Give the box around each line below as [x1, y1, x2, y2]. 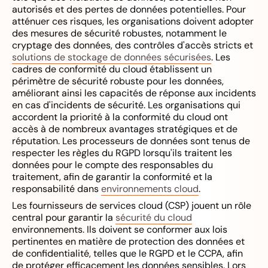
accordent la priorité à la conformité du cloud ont [12, 110, 228, 123]
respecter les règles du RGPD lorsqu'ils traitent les [12, 146, 232, 159]
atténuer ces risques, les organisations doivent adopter [12, 14, 254, 28]
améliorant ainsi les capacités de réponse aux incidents [12, 86, 256, 99]
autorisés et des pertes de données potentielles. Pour [12, 2, 246, 16]
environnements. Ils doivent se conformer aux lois [12, 223, 227, 236]
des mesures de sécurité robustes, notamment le [12, 26, 227, 39]
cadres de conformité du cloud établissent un [12, 62, 212, 75]
